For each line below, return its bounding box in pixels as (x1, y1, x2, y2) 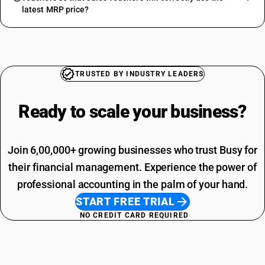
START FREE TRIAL (75, 195, 176, 208)
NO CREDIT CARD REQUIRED (79, 211, 189, 219)
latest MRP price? (22, 5, 89, 14)
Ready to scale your (18, 101, 171, 122)
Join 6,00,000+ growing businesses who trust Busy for (7, 144, 258, 156)
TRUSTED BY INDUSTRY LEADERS (75, 70, 204, 78)
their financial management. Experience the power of (8, 161, 257, 173)
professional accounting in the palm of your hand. (17, 178, 248, 190)
